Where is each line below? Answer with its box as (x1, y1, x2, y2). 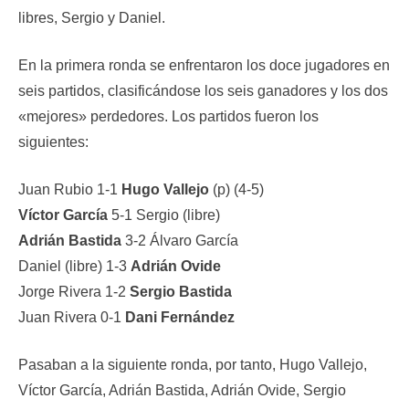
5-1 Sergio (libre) (108, 207, 220, 223)
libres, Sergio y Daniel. (18, 10, 165, 26)
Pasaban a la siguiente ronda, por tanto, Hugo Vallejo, (18, 357, 367, 372)
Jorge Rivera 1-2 (18, 284, 130, 299)
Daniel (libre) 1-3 (18, 258, 131, 274)
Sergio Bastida (130, 284, 232, 299)
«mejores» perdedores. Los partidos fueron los (18, 109, 319, 124)
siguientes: (18, 134, 89, 150)
